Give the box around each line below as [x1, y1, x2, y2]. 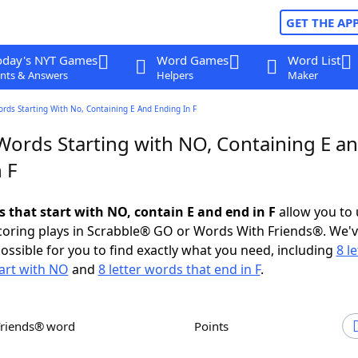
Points [201, 318, 229, 334]
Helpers [156, 68, 193, 82]
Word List [287, 52, 340, 68]
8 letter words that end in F [97, 261, 261, 278]
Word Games [156, 52, 229, 68]
